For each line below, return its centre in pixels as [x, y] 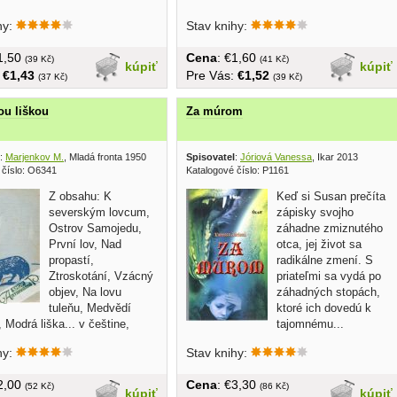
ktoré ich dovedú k [324, 307]
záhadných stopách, [328, 292]
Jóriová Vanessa [276, 156]
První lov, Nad [85, 244]
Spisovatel [210, 156]
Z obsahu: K [80, 196]
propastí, [71, 260]
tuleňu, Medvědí [90, 307]
